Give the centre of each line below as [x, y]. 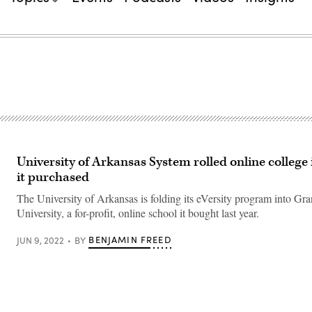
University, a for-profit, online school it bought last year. [138, 213]
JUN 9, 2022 [40, 240]
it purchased [53, 177]
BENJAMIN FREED [130, 240]
